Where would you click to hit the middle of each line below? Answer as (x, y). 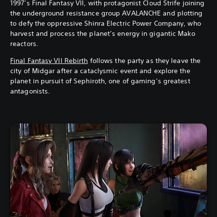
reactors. (24, 44)
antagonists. (30, 91)
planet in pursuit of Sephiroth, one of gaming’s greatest (100, 81)
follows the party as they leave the (144, 61)
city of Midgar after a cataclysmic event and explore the (100, 71)
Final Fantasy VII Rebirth (49, 61)
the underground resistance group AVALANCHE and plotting (107, 13)
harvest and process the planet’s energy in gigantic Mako (103, 34)
